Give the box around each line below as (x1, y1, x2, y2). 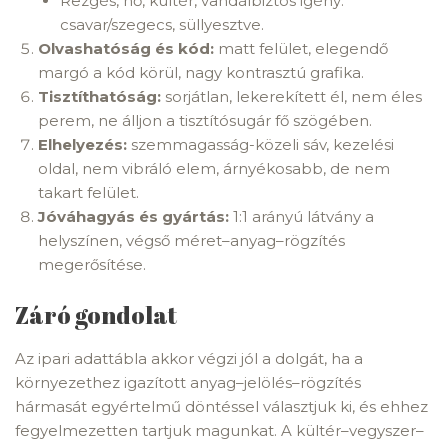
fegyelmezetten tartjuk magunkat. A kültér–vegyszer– (15, 421, 424, 440)
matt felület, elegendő (213, 38, 388, 58)
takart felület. (37, 182, 139, 202)
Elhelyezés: (37, 134, 127, 154)
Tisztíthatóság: (37, 86, 161, 106)
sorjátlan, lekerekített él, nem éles (160, 86, 422, 106)
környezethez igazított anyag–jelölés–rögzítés (15, 373, 361, 392)
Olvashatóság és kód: (37, 38, 214, 58)
